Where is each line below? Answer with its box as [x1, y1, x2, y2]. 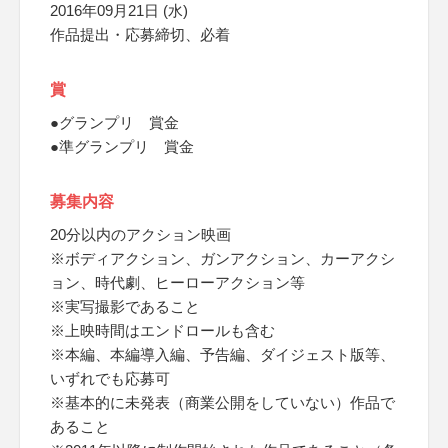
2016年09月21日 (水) [50, 2, 188, 19]
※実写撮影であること [50, 298, 200, 315]
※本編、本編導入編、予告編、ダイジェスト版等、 [50, 346, 395, 363]
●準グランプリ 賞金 [50, 138, 194, 155]
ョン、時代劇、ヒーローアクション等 [50, 274, 305, 291]
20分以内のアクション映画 [50, 226, 231, 243]
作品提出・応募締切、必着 [50, 26, 230, 43]
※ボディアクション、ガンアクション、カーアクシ [50, 250, 395, 267]
